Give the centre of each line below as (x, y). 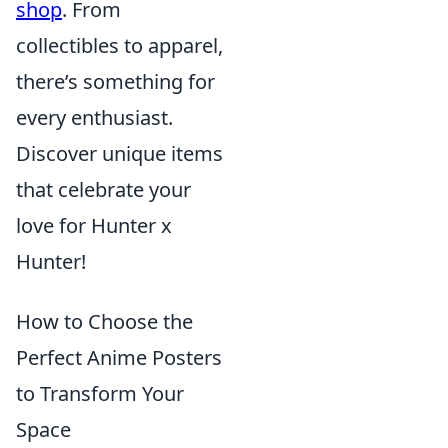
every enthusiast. (94, 117)
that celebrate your (103, 189)
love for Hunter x (94, 225)
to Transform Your (100, 393)
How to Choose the (104, 321)
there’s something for (115, 81)
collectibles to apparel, (119, 45)
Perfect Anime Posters (119, 357)
